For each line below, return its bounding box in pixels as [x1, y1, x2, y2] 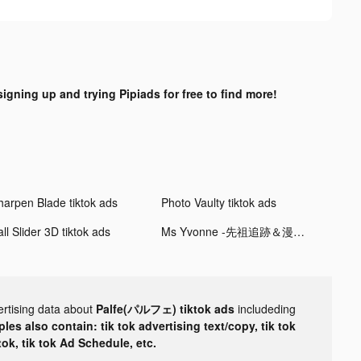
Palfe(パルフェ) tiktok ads [96, 300, 238, 317]
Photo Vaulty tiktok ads [160, 193, 276, 210]
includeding [238, 300, 296, 317]
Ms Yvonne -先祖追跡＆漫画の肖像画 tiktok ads [293, 222, 305, 239]
